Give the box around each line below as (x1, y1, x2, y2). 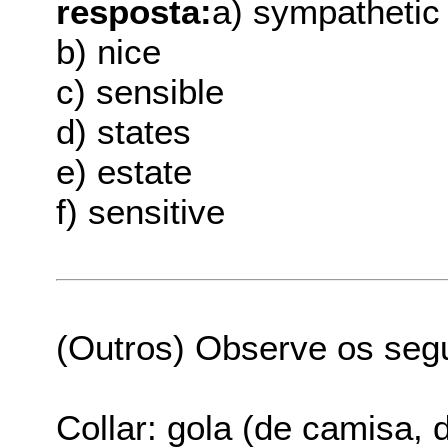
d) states (56, 111, 192, 151)
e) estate (56, 151, 193, 191)
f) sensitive (56, 191, 226, 231)
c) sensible (56, 71, 225, 111)
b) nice (56, 31, 162, 71)
